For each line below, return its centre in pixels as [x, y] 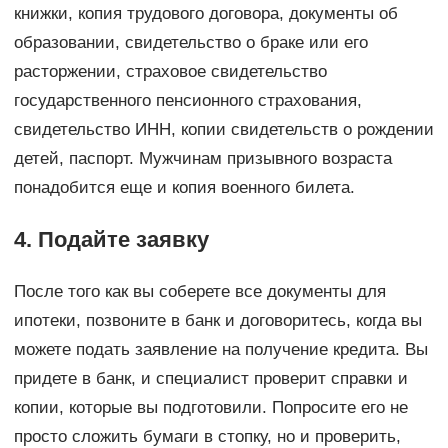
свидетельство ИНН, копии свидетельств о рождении [223, 130]
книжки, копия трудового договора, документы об [205, 14]
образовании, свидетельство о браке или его [190, 43]
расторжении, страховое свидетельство [170, 72]
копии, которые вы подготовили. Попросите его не [210, 408]
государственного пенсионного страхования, [187, 101]
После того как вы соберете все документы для [199, 292]
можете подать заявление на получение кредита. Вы [220, 350]
